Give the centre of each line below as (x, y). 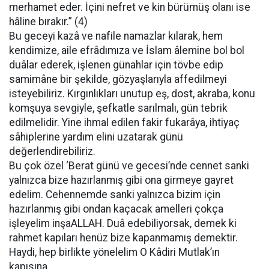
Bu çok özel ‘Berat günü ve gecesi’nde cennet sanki (129, 166)
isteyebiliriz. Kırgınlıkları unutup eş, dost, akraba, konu (132, 94)
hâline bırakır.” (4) (48, 22)
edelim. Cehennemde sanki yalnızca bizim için (115, 195)
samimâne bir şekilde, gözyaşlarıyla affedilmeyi (118, 79)
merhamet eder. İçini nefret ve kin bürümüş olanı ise (130, 7)
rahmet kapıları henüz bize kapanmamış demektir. (123, 238)
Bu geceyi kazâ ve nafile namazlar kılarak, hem (116, 36)
